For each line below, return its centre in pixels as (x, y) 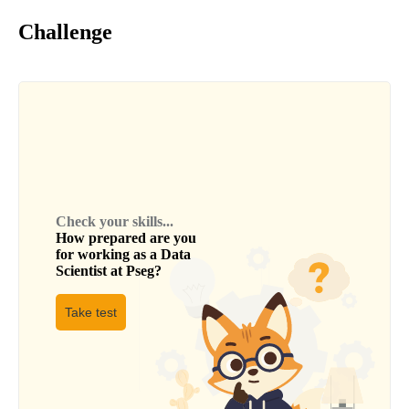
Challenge (65, 31)
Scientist (81, 270)
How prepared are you (126, 237)
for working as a (108, 254)
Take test (91, 312)
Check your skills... (115, 221)
